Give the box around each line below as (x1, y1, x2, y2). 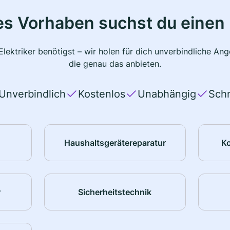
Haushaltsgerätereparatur (64, 137, 166, 148)
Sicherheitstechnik (78, 186, 152, 197)
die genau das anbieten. (69, 59, 161, 69)
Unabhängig (137, 88, 196, 101)
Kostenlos (78, 88, 125, 101)
